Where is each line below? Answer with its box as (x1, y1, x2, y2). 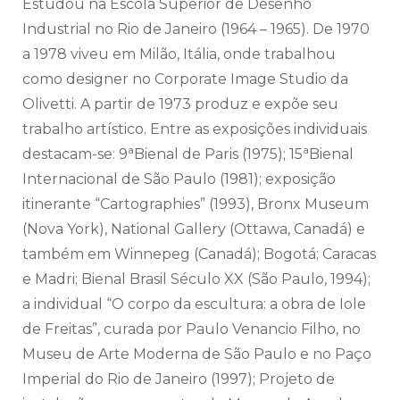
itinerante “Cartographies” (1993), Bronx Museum (22, 195, 369, 212)
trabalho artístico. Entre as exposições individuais (22, 120, 367, 137)
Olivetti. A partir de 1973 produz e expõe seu (22, 95, 338, 112)
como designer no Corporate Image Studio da (22, 70, 348, 87)
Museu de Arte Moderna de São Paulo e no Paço (22, 345, 371, 362)
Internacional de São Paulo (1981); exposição (22, 170, 336, 187)
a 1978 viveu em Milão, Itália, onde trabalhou (22, 45, 336, 62)
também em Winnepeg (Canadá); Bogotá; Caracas (22, 245, 376, 262)
